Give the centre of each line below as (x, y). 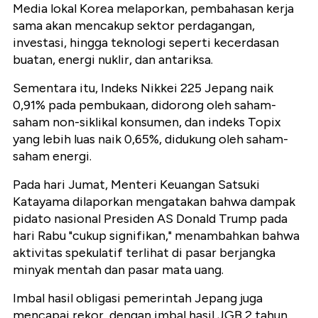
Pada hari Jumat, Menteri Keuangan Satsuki (136, 185)
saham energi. (52, 157)
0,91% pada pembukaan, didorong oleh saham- (144, 105)
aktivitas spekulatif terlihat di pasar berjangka (144, 253)
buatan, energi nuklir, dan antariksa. (113, 60)
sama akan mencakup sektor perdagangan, (134, 26)
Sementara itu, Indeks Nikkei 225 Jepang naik (143, 88)
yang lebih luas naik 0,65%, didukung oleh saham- (150, 139)
